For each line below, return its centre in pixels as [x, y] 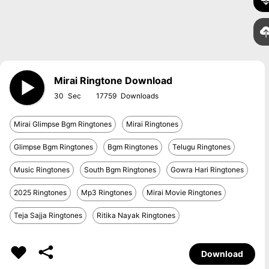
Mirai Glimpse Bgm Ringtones [63, 124]
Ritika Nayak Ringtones [136, 215]
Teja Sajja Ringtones [48, 215]
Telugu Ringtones [201, 147]
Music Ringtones [42, 170]
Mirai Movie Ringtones [184, 192]
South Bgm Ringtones [120, 170]
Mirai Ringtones [152, 124]
